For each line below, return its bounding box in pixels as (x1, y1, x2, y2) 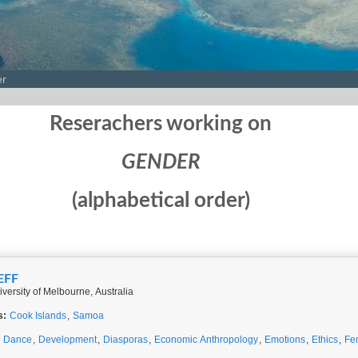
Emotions (265, 334, 305, 345)
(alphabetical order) (71, 190, 250, 211)
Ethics (312, 334, 338, 345)
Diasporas (103, 334, 148, 345)
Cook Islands (10, 310, 66, 321)
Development (38, 334, 97, 345)
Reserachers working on (50, 113, 272, 134)
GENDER (121, 152, 201, 173)
